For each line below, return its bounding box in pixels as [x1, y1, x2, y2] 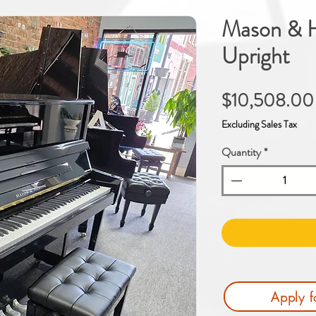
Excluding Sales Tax [221, 117, 297, 132]
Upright [221, 39, 290, 73]
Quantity [221, 144, 261, 161]
